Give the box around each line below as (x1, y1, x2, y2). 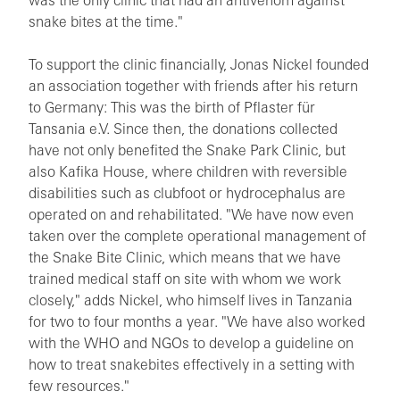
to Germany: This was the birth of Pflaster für (29, 101, 315, 116)
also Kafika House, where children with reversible (29, 165, 347, 180)
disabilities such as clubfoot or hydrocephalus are (29, 187, 346, 202)
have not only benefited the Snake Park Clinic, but (29, 144, 346, 159)
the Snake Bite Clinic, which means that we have (29, 251, 341, 266)
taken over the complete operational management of (29, 229, 366, 245)
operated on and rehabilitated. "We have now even (29, 208, 354, 223)
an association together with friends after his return (29, 79, 358, 95)
